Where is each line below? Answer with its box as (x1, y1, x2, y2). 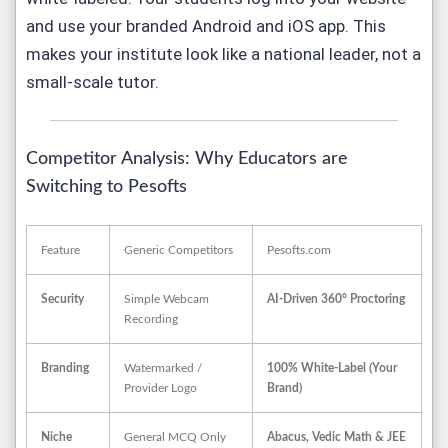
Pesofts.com (267, 244, 331, 256)
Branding (41, 362, 89, 374)
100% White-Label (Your (267, 362, 397, 374)
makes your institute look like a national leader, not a (26, 44, 421, 64)
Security (41, 293, 84, 305)
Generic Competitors (124, 244, 233, 256)
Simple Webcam (124, 293, 209, 305)
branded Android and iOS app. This (122, 16, 386, 36)
